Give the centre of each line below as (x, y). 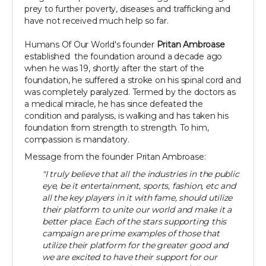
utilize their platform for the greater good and (135, 246)
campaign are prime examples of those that (131, 234)
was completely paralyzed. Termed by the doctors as (130, 92)
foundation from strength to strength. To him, (117, 128)
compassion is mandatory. (77, 140)
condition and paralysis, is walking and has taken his (126, 116)
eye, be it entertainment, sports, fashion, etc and (139, 186)
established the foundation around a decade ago (123, 57)
